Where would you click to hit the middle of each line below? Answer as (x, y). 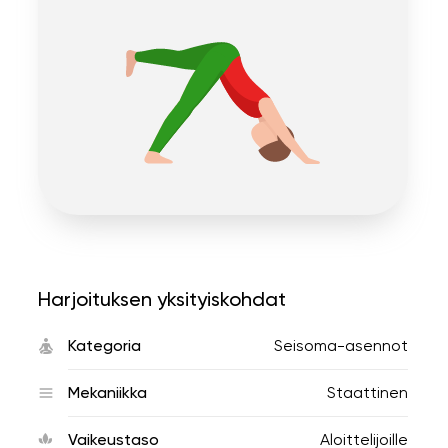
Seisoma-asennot (341, 345)
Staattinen (367, 392)
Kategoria (104, 345)
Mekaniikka (107, 392)
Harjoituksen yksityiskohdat (162, 299)
